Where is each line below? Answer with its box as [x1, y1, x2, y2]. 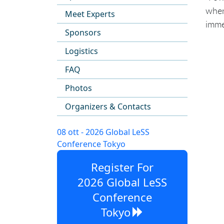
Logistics [65, 45, 98, 56]
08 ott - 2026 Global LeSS [57, 126, 149, 137]
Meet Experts [65, 8, 115, 19]
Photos [65, 82, 92, 93]
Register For [91, 159, 153, 174]
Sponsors [65, 27, 101, 38]
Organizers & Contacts [65, 101, 151, 112]
